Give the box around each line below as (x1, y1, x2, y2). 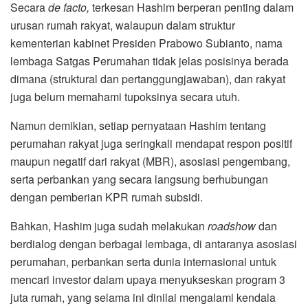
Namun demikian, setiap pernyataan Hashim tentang (10, 118, 266, 134)
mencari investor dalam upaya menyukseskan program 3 (10, 272, 285, 288)
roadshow (208, 218, 256, 234)
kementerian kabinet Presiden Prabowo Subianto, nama (10, 35, 283, 52)
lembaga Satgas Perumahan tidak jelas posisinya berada (10, 53, 289, 69)
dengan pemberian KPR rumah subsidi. (10, 189, 203, 206)
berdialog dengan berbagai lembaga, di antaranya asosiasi (10, 236, 297, 252)
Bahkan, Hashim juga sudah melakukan (10, 218, 208, 234)
